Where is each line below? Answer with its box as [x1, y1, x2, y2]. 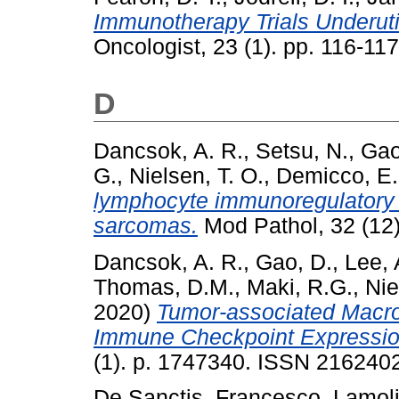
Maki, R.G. [247, 274, 353, 299]
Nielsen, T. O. [129, 163, 264, 188]
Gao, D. [256, 249, 332, 274]
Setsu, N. [256, 138, 348, 163]
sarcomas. [94, 213, 198, 238]
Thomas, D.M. [94, 274, 234, 299]
